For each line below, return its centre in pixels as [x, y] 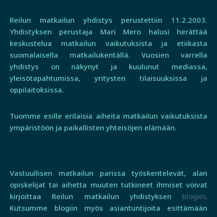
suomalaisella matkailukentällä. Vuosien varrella [108, 54]
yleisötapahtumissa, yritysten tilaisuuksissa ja [108, 78]
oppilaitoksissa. [37, 89]
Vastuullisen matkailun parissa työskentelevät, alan [108, 173]
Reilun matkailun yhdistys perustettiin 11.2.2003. [108, 20]
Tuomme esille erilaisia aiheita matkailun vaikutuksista [108, 116]
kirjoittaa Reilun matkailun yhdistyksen [96, 196]
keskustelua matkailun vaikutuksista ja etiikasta [108, 43]
